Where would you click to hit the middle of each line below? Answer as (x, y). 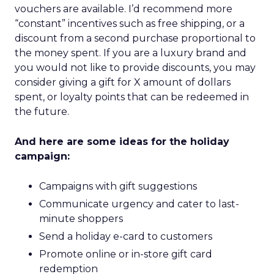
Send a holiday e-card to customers (126, 236)
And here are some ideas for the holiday (122, 142)
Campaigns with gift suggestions (118, 186)
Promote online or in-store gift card (126, 254)
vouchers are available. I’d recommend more (124, 9)
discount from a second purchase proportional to (135, 38)
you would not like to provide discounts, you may (135, 68)
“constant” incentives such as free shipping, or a (130, 24)
